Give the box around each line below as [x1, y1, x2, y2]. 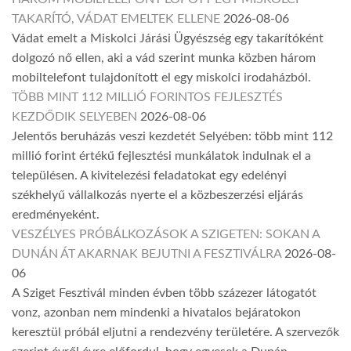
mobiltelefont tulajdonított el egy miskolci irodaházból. [12, 71, 311, 85]
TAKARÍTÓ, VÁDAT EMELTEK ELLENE [12, 13, 220, 26]
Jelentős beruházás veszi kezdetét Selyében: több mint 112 [12, 130, 333, 143]
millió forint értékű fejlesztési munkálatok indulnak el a [12, 150, 311, 163]
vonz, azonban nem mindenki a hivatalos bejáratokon [12, 306, 301, 320]
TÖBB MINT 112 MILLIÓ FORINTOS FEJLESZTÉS [12, 91, 283, 104]
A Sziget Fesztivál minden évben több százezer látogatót [12, 287, 317, 300]
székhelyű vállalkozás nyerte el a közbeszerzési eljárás [12, 189, 303, 202]
